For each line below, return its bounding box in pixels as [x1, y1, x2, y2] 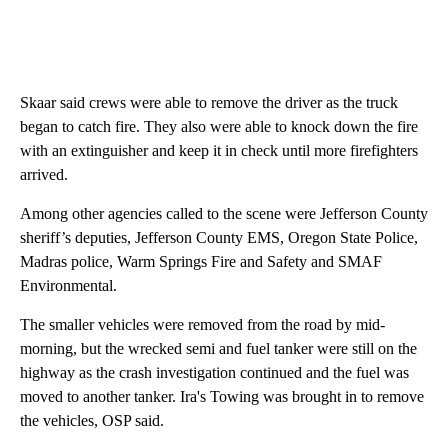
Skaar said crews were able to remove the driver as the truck [20, 94, 398, 112]
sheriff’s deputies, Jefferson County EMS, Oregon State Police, [20, 229, 418, 247]
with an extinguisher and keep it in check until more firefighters [20, 142, 418, 160]
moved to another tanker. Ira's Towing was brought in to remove [20, 388, 424, 406]
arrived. [20, 166, 68, 184]
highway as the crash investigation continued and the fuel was [20, 364, 409, 382]
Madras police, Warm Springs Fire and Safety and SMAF [20, 253, 382, 271]
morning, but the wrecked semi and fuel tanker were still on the [20, 340, 417, 358]
